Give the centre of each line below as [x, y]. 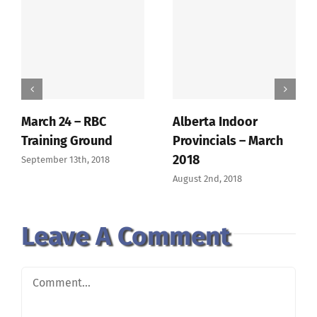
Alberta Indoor [215, 121]
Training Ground [67, 140]
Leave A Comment [126, 236]
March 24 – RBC [64, 121]
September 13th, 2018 [65, 159]
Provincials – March [228, 140]
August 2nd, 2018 [207, 178]
